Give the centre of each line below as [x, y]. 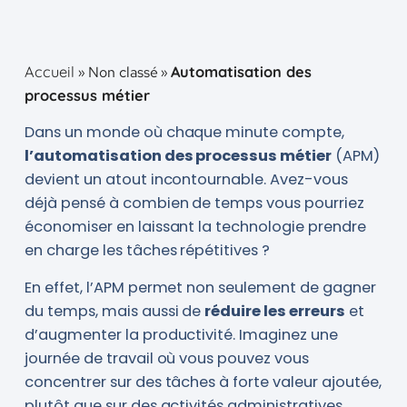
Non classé [123, 71]
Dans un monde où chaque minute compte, [184, 132]
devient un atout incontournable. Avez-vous [186, 179]
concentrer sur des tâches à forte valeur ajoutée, [203, 382]
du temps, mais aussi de [114, 311]
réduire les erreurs [275, 311]
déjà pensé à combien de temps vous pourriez [194, 203]
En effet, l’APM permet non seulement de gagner [200, 287]
